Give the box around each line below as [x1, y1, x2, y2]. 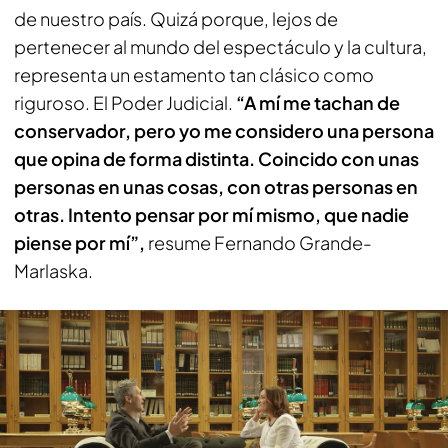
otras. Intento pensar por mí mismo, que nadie [14, 203, 409, 226]
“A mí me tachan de [236, 91, 400, 114]
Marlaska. [14, 259, 93, 282]
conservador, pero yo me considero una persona [14, 119, 434, 142]
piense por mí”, [14, 231, 148, 254]
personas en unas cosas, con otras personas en [14, 175, 418, 198]
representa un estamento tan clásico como [14, 63, 374, 86]
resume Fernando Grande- [148, 231, 372, 254]
